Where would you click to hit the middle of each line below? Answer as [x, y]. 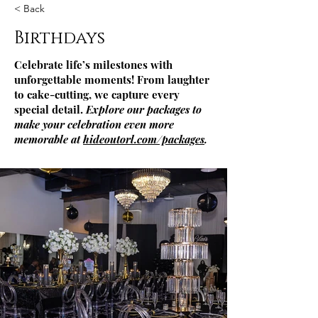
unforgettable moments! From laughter [112, 79]
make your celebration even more [94, 124]
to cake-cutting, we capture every [97, 94]
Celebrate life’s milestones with [93, 65]
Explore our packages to [144, 109]
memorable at [49, 139]
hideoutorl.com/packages [144, 139]
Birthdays [60, 38]
